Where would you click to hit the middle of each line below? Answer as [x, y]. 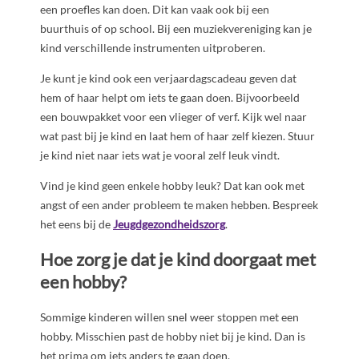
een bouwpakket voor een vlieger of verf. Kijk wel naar [173, 116]
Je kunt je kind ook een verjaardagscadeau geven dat [168, 78]
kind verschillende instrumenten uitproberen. [153, 47]
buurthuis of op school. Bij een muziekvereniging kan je [176, 28]
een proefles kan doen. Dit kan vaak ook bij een [155, 9]
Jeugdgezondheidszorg [169, 224]
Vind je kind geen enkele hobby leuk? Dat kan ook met [172, 185]
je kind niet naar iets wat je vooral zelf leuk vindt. [160, 155]
